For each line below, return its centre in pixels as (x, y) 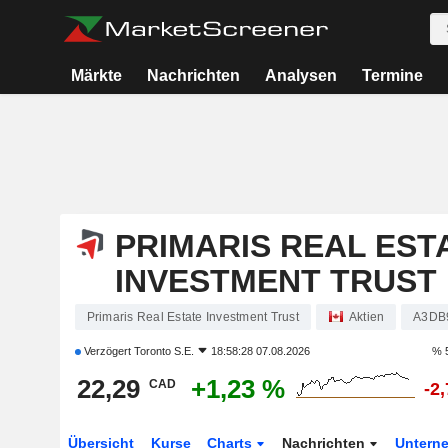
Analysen (300, 75)
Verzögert (107, 351)
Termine (392, 75)
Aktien (366, 317)
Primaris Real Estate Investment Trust (192, 317)
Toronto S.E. (163, 351)
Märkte (97, 75)
